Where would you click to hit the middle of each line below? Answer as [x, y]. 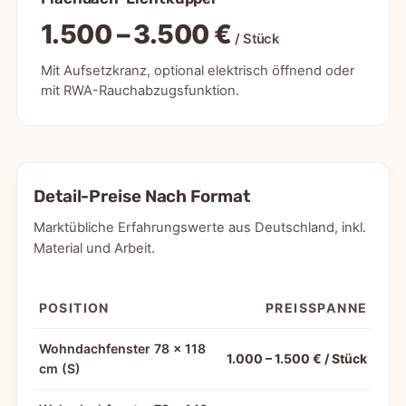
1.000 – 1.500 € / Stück [297, 359]
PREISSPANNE [316, 308]
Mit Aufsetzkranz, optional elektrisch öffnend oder [197, 71]
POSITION [74, 308]
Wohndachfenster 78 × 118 [122, 349]
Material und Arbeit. [94, 249]
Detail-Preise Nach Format [141, 196]
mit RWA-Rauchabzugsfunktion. [140, 91]
